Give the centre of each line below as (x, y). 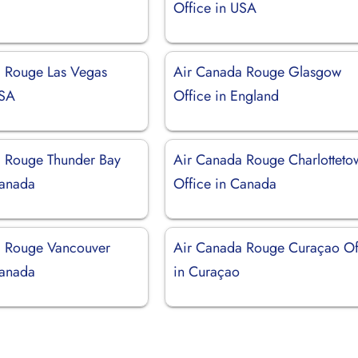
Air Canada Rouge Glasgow (258, 72)
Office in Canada (225, 183)
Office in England (227, 95)
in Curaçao (207, 271)
